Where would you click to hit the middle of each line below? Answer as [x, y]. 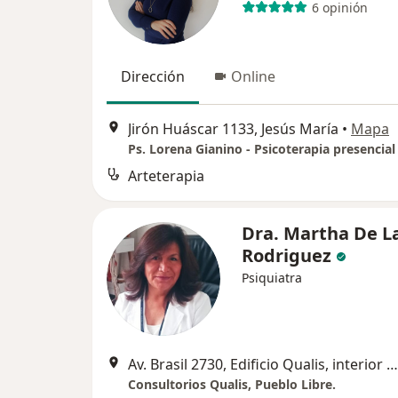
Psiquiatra [272, 278]
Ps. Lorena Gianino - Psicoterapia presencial [262, 149]
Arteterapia [166, 176]
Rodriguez [287, 256]
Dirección [153, 76]
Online [253, 76]
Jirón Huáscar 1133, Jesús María [233, 129]
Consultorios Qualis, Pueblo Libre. [232, 385]
